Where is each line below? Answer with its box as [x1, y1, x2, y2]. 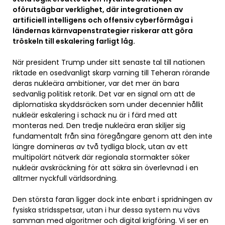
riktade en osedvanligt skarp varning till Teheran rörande [13, 68, 210, 78]
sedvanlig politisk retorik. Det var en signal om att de [13, 89, 195, 99]
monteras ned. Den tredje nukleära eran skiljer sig [13, 121, 185, 131]
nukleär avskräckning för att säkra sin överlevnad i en [13, 163, 198, 173]
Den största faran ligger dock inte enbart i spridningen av [13, 194, 212, 205]
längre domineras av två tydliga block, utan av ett [13, 142, 188, 152]
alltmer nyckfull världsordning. [13, 173, 118, 184]
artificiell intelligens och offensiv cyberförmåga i [13, 15, 193, 26]
